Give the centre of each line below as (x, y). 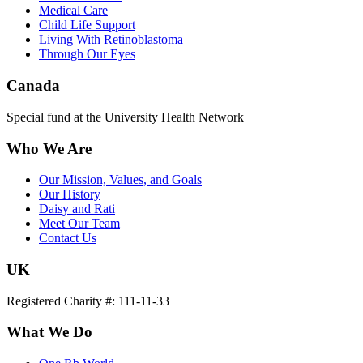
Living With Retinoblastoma (111, 40)
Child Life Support (87, 25)
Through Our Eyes (87, 54)
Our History (70, 194)
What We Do (49, 332)
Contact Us (68, 238)
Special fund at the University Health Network (125, 117)
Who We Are (49, 148)
